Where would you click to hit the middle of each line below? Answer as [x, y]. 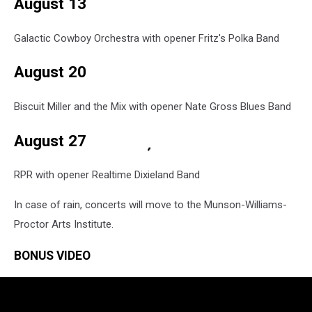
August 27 [50, 140]
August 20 [50, 72]
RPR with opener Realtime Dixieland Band [107, 175]
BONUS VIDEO [52, 255]
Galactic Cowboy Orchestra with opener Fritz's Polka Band [147, 38]
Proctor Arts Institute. [64, 225]
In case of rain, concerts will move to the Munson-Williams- [150, 205]
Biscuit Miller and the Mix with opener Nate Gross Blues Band [153, 107]
